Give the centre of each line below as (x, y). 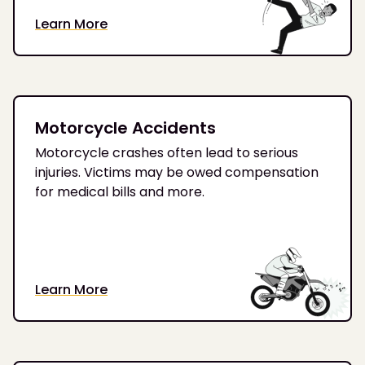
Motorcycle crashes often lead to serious (167, 152)
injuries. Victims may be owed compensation (177, 172)
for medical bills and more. (120, 191)
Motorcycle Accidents (125, 128)
